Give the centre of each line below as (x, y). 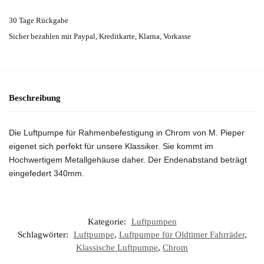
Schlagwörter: (44, 235)
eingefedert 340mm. (47, 173)
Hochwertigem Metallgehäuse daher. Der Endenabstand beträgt (128, 159)
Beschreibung (35, 98)
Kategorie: (108, 222)
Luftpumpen (154, 222)
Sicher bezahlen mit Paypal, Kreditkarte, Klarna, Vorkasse (100, 37)
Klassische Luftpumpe (117, 247)
